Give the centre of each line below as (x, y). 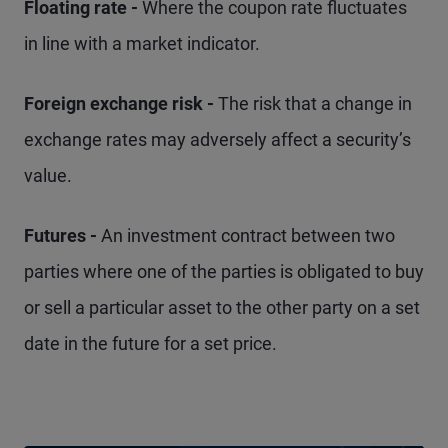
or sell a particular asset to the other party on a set (222, 307)
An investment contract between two (248, 235)
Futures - (62, 235)
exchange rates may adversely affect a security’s (217, 139)
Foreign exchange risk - (121, 103)
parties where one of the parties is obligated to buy (224, 271)
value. (48, 175)
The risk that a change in (315, 103)
